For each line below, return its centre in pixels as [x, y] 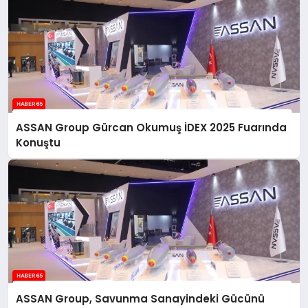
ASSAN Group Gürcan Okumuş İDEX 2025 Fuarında [152, 128]
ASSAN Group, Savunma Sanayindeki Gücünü [141, 298]
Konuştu [38, 143]
